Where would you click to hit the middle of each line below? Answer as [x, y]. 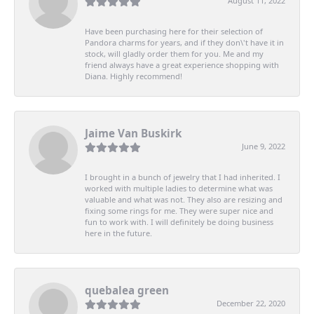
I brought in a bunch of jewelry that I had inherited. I [183, 177]
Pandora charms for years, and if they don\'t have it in [184, 42]
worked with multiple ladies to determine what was [179, 188]
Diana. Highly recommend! [134, 76]
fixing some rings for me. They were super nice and [179, 210]
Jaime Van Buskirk [133, 133]
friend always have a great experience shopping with [182, 64]
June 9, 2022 [264, 146]
